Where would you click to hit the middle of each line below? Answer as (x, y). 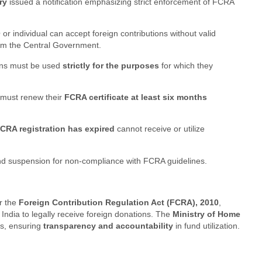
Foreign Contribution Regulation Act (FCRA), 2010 (119, 203)
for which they (186, 65)
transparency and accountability (108, 226)
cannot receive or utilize (159, 129)
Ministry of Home (206, 214)
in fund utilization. (206, 226)
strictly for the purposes (111, 65)
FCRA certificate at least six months (135, 97)
